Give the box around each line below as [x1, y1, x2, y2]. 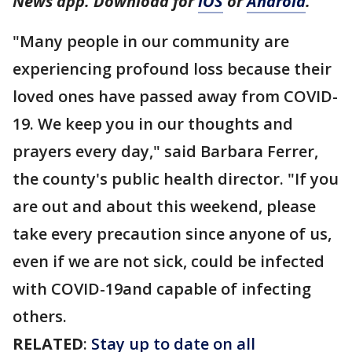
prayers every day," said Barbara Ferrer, [13, 141, 318, 163]
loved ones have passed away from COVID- [13, 86, 338, 108]
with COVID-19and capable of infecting [13, 278, 311, 300]
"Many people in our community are [13, 31, 289, 53]
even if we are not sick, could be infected [13, 251, 324, 273]
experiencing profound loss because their [13, 58, 332, 80]
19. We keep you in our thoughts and [13, 113, 293, 135]
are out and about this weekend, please [13, 196, 316, 218]
